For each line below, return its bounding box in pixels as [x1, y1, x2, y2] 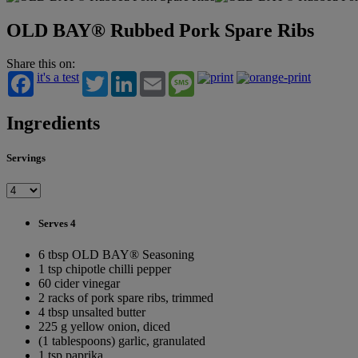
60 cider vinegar [38, 276, 120, 290]
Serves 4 [38, 217, 76, 229]
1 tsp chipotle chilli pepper [38, 262, 171, 276]
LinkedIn [137, 70, 183, 85]
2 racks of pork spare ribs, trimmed [38, 291, 213, 304]
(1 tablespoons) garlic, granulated [38, 334, 205, 348]
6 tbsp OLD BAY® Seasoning [38, 248, 194, 261]
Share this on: [6, 57, 75, 71]
